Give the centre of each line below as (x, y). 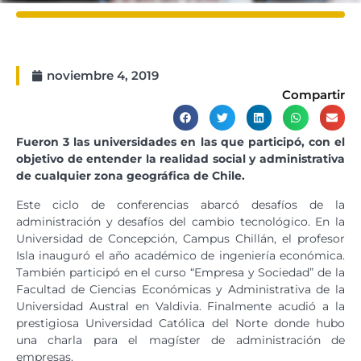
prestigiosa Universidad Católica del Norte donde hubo (180, 323)
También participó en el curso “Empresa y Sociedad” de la (180, 272)
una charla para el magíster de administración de (180, 340)
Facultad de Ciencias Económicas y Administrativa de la (180, 289)
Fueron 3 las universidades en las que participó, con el (180, 141)
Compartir (313, 95)
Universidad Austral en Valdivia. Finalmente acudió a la (180, 306)
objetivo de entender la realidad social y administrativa (180, 158)
